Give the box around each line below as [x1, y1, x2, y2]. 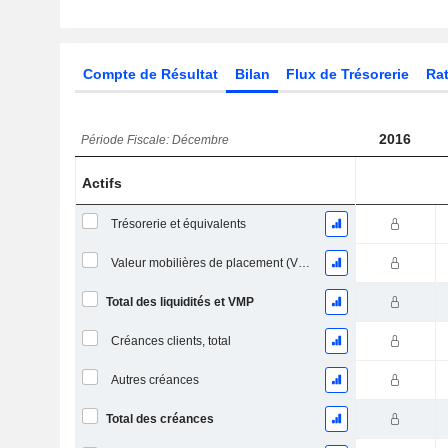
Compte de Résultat [82, 66, 218, 82]
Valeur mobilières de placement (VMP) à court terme [297, 256, 310, 270]
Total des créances [105, 412, 214, 426]
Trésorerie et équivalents [110, 217, 246, 231]
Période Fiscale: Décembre [81, 133, 230, 147]
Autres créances [110, 373, 199, 387]
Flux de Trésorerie [286, 66, 410, 82]
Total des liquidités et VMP [105, 295, 254, 309]
